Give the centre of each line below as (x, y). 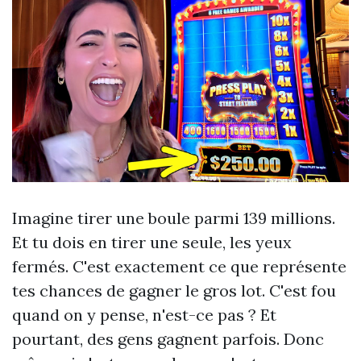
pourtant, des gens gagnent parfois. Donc (168, 339)
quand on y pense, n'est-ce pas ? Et (144, 315)
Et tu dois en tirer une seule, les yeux (152, 243)
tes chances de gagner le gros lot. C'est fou (174, 291)
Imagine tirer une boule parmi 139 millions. (174, 218)
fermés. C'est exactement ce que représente (179, 267)
